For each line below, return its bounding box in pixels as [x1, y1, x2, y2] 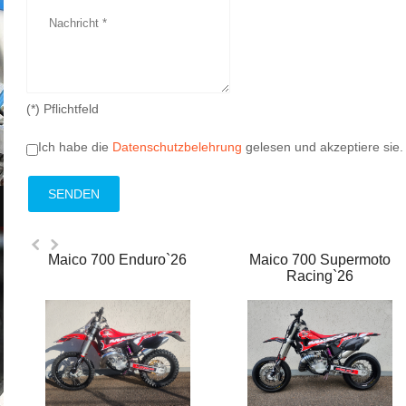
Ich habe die [38, 140, 112, 154]
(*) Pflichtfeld [26, 101, 99, 116]
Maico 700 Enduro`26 [48, 252, 188, 267]
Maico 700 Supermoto [249, 252, 391, 267]
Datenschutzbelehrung [112, 140, 242, 154]
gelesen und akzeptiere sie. [242, 140, 403, 154]
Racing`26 [286, 268, 354, 284]
